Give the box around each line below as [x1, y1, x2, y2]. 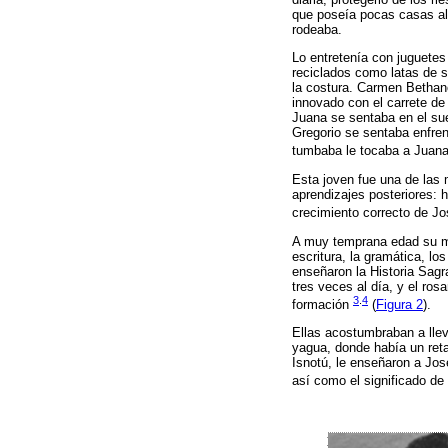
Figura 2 [376, 296, 423, 312]
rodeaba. [292, 22, 342, 38]
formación [292, 296, 353, 312]
